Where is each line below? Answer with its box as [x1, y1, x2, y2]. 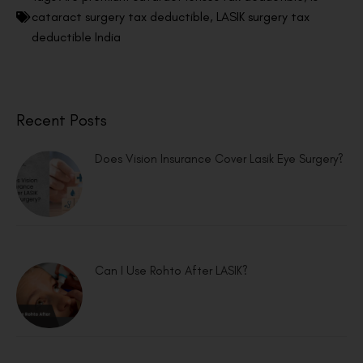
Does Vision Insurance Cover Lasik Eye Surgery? [94, 152, 344, 167]
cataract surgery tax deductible [32, 9, 210, 25]
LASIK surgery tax [216, 9, 310, 25]
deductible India [32, 29, 121, 45]
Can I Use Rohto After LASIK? [94, 263, 248, 278]
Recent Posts [16, 110, 107, 130]
